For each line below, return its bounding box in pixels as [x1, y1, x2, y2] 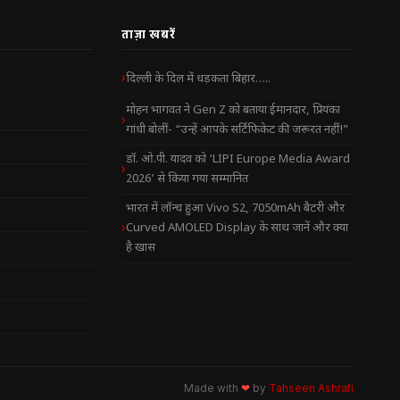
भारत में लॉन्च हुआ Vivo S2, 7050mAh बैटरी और [126, 201, 345, 216]
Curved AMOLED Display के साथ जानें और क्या [126, 221, 348, 236]
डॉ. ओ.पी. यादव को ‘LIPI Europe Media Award [126, 152, 350, 167]
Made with [184, 382, 241, 395]
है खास [126, 240, 155, 255]
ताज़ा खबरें [121, 27, 176, 41]
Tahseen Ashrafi [269, 382, 354, 395]
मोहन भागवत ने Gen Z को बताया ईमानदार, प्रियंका [126, 103, 340, 118]
